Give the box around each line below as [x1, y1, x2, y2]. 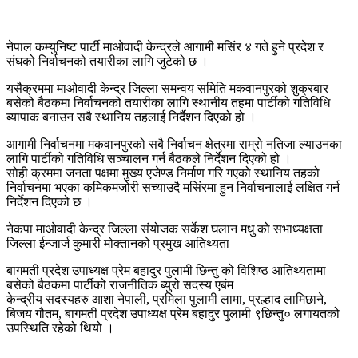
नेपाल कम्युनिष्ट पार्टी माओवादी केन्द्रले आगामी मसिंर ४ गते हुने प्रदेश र [6, 39, 324, 54]
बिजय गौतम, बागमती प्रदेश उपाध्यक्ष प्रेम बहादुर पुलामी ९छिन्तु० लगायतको [6, 306, 340, 320]
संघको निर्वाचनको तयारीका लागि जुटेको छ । [6, 54, 209, 68]
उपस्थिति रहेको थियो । [6, 320, 114, 335]
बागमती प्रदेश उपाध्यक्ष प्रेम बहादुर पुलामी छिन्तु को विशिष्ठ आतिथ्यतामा [6, 263, 326, 277]
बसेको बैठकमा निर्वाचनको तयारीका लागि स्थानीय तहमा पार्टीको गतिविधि [6, 95, 330, 109]
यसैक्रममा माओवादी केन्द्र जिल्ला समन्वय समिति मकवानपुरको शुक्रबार [6, 81, 328, 95]
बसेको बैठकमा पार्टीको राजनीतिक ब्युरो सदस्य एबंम [6, 277, 233, 292]
